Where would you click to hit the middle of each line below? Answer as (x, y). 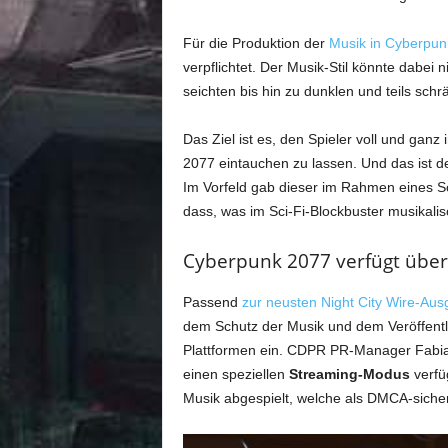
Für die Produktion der (255, 43)
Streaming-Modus (347, 374)
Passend (212, 302)
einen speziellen (233, 374)
